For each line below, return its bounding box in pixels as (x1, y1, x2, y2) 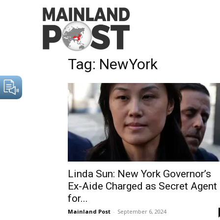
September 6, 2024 (117, 208, 166, 215)
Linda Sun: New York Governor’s (68, 168, 211, 180)
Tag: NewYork (68, 55, 158, 73)
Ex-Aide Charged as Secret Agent (68, 180, 217, 192)
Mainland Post (68, 208, 110, 215)
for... (68, 192, 88, 204)
